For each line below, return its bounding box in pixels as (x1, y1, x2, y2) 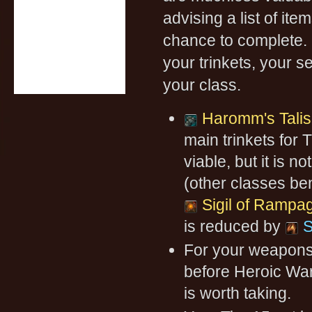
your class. (163, 76, 241, 94)
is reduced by (184, 217, 285, 235)
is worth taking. (184, 284, 291, 302)
